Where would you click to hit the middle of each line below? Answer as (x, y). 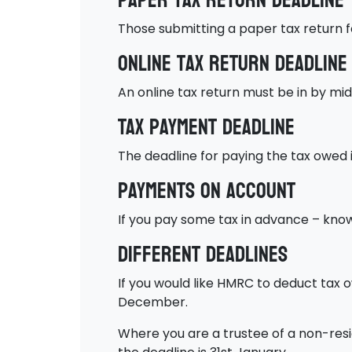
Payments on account (207, 191)
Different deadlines (203, 255)
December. (153, 302)
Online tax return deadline (233, 64)
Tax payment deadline (206, 127)
